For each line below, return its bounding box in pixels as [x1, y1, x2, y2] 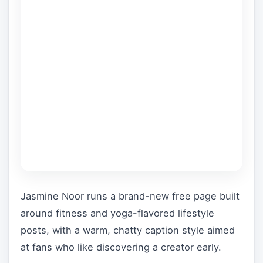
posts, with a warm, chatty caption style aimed [21, 224, 235, 236]
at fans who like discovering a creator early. [21, 241, 221, 253]
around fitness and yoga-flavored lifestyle [21, 207, 214, 219]
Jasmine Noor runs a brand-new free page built [21, 190, 240, 202]
